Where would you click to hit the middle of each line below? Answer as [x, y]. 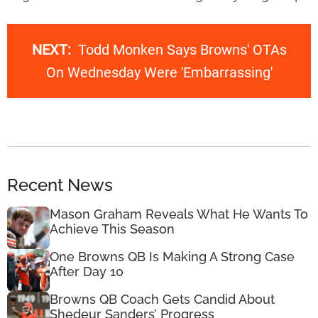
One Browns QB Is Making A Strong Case [172, 256]
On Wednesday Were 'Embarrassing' [159, 73]
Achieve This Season [112, 229]
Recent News [60, 185]
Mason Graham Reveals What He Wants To [179, 214]
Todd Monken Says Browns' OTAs [182, 50]
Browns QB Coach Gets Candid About [162, 299]
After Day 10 [87, 271]
